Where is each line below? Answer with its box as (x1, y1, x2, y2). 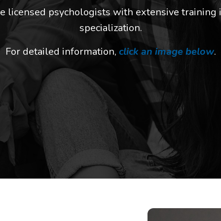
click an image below (118, 45, 214, 58)
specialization (79, 21, 140, 35)
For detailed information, (5, 45, 119, 58)
